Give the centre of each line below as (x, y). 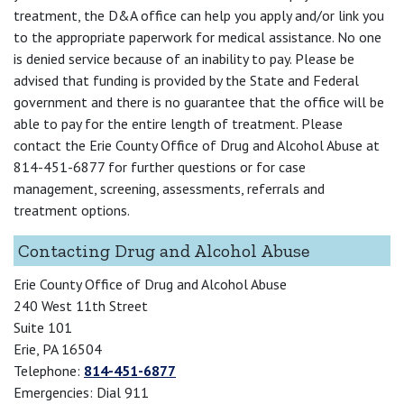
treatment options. (72, 210)
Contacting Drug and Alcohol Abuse (164, 250)
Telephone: (49, 370)
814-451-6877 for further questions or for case (160, 166)
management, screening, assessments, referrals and (169, 188)
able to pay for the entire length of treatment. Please (178, 123)
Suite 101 (43, 327)
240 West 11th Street (81, 305)
